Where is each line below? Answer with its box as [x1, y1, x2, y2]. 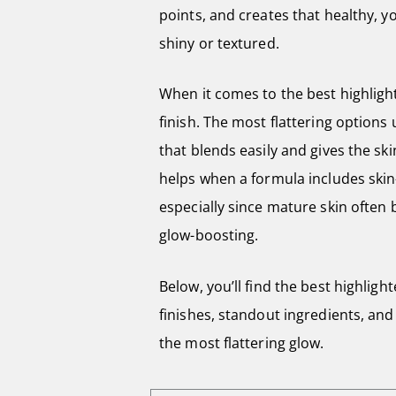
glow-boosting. [159, 225, 259, 246]
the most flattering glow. [159, 332, 324, 353]
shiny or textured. [159, 33, 279, 53]
